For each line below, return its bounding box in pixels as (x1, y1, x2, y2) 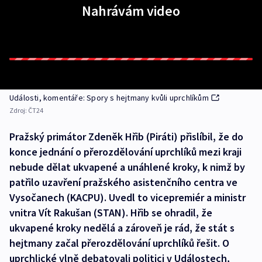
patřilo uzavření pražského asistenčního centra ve (9, 175, 237, 189)
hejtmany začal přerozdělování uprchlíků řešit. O (9, 236, 229, 250)
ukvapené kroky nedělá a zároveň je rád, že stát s (9, 221, 235, 235)
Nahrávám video (82, 2, 180, 20)
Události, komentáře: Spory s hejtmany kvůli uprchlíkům (9, 92, 209, 103)
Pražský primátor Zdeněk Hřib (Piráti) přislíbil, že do (9, 130, 243, 143)
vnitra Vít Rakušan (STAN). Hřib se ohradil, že (9, 206, 212, 219)
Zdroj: (9, 106, 28, 115)
